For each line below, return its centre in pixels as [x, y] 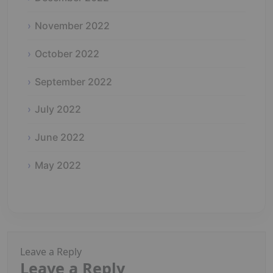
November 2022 [72, 26]
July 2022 [58, 109]
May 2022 [58, 165]
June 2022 [60, 137]
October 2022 [67, 53]
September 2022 [73, 81]
